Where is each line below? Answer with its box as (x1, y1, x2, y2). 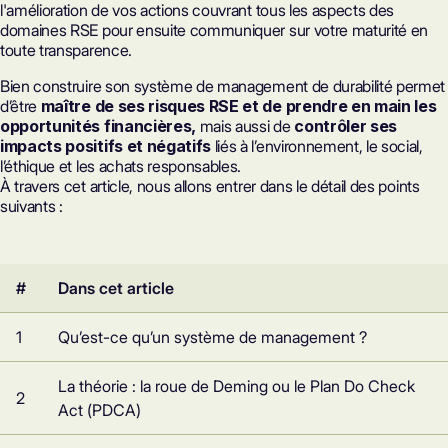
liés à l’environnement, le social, (211, 136, 423, 156)
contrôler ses (294, 116, 398, 136)
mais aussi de (199, 116, 295, 136)
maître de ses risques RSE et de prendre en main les (40, 96, 437, 116)
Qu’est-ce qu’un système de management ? (58, 327, 367, 347)
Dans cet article (58, 278, 174, 298)
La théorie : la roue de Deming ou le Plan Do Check (58, 376, 415, 396)
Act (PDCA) (58, 400, 141, 420)
